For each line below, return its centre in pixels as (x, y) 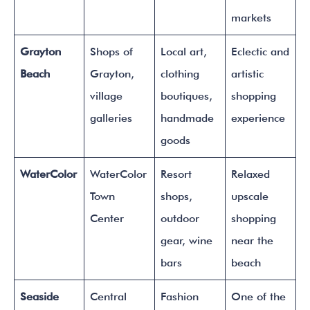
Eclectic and (260, 52)
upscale (250, 196)
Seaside (39, 297)
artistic (247, 74)
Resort (176, 174)
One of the (258, 297)
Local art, (184, 52)
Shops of (111, 52)
